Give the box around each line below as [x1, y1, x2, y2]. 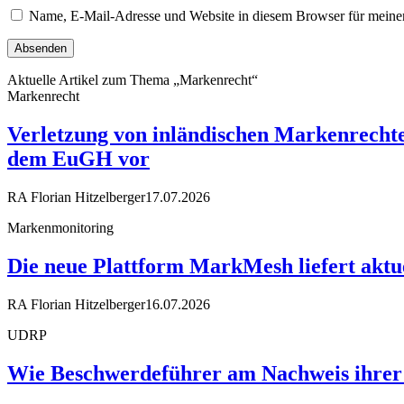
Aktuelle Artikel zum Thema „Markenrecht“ [7, 72, 258, 88]
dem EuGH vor [7, 147, 150, 171]
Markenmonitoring [7, 220, 114, 236]
